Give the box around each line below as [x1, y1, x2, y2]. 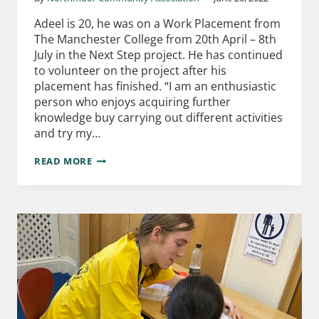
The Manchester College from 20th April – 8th [34, 31, 276, 48]
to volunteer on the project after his [34, 63, 226, 79]
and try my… [34, 125, 100, 142]
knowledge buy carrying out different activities [34, 110, 283, 126]
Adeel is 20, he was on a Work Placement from [34, 16, 281, 32]
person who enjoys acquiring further [34, 94, 231, 110]
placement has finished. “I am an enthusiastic [34, 78, 276, 95]
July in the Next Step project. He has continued [34, 47, 283, 63]
